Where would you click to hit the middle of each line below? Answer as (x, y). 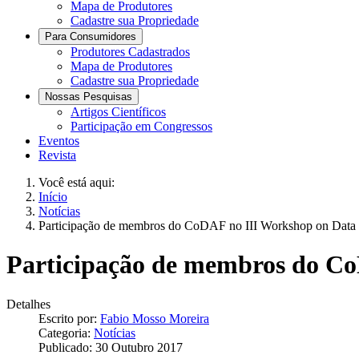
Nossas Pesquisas (89, 97)
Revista (57, 155)
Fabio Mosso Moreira (155, 318)
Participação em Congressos (141, 126)
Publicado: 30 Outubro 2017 (111, 347)
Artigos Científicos (118, 112)
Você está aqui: (80, 182)
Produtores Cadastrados (130, 52)
